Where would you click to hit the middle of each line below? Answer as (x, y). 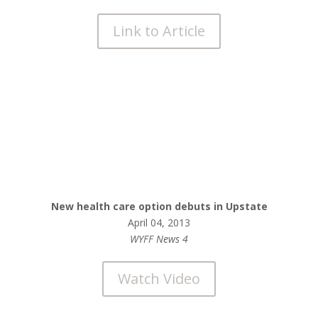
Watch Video (159, 279)
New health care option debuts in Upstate (159, 206)
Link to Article (159, 31)
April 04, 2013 (159, 223)
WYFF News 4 (159, 239)
